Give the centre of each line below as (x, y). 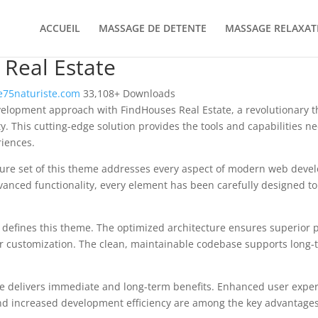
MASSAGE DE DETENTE (152, 28)
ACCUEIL (60, 28)
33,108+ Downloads (129, 93)
